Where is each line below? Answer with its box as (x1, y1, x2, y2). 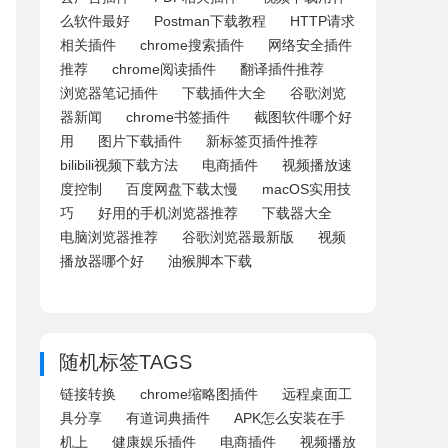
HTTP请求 (290, 13, 355, 29)
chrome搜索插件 (140, 37, 244, 53)
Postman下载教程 (154, 13, 266, 29)
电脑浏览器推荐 (60, 229, 158, 245)
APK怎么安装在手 (234, 410, 345, 426)
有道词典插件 (126, 410, 210, 426)
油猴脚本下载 (168, 253, 252, 269)
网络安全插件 (268, 37, 352, 53)
